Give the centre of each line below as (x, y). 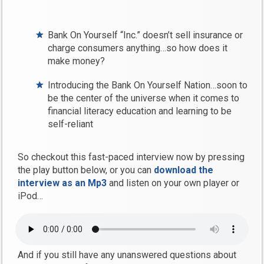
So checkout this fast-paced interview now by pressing (131, 157)
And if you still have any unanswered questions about (127, 255)
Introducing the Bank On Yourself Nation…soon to (148, 85)
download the (184, 170)
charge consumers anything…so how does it (138, 48)
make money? (77, 61)
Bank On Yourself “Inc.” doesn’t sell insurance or (146, 35)
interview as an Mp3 (62, 183)
